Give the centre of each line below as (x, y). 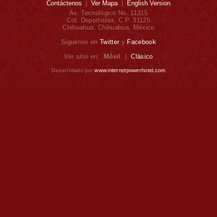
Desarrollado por (73, 70)
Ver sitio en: (84, 56)
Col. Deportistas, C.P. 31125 (108, 20)
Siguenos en (81, 42)
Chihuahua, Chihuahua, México (108, 27)
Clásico (142, 56)
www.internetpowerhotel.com (130, 70)
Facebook (141, 42)
